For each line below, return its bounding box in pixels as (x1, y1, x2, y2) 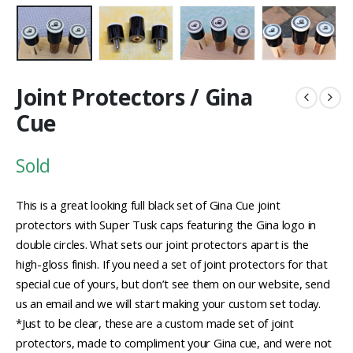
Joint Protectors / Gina (16, 81, 253, 112)
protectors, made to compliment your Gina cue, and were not (16, 334, 333, 351)
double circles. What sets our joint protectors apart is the (16, 236, 309, 252)
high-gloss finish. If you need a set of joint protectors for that (16, 255, 328, 272)
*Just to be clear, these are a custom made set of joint (16, 314, 294, 331)
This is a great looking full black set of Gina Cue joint (16, 196, 281, 213)
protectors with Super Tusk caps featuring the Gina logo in (16, 216, 317, 232)
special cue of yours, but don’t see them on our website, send (16, 275, 330, 292)
